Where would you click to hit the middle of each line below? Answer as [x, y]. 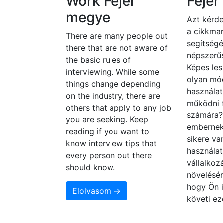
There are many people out [117, 36]
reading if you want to [108, 132]
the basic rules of [98, 60]
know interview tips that [111, 144]
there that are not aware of [117, 48]
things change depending [113, 84]
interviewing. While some [112, 72]
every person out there [109, 156]
